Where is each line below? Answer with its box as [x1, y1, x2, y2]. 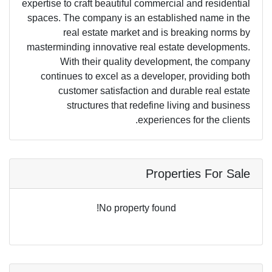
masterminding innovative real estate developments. [27, 42, 250, 52]
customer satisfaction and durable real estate [58, 86, 250, 96]
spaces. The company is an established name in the [27, 13, 250, 23]
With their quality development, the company [60, 56, 250, 67]
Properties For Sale [146, 167, 250, 180]
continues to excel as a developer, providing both [41, 71, 250, 81]
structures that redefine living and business [67, 100, 250, 110]
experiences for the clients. [138, 115, 250, 125]
